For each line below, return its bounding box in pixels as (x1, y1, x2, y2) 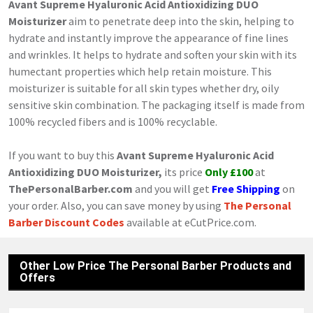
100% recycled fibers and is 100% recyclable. (8, 115, 217, 129)
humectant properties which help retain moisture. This (8, 64, 272, 78)
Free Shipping (212, 182, 280, 196)
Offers (20, 271, 55, 284)
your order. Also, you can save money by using (8, 198, 224, 212)
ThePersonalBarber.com (8, 182, 133, 196)
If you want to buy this (8, 148, 117, 162)
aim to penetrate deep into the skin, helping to (66, 14, 294, 28)
